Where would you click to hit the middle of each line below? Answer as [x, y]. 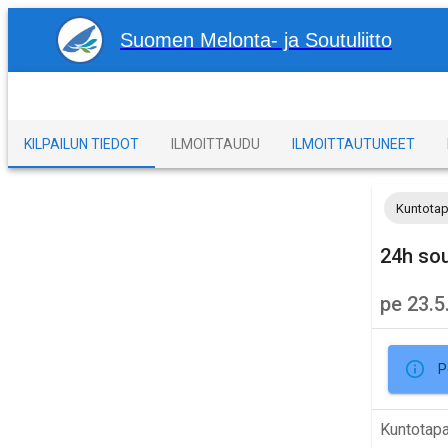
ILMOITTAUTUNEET [353, 143]
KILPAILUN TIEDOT [81, 143]
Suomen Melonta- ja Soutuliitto [256, 40]
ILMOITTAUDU [215, 143]
